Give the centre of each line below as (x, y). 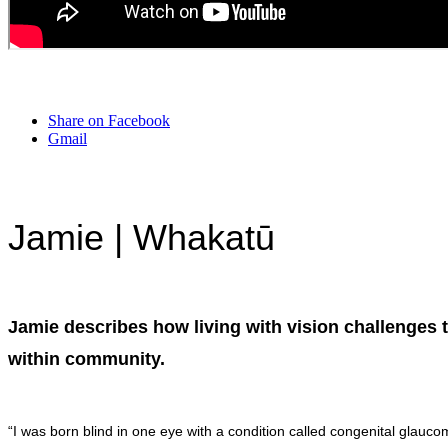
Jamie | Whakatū (141, 237)
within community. (86, 359)
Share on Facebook (109, 120)
